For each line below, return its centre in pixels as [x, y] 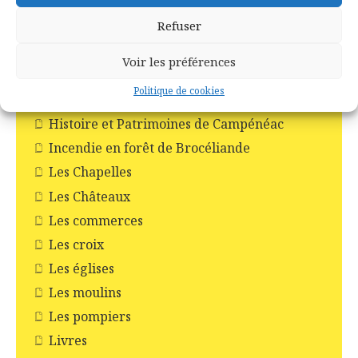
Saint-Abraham [113, 24]
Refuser [179, 25]
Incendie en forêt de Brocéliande [149, 148]
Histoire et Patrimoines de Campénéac [166, 124]
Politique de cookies [179, 91]
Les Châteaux [89, 196]
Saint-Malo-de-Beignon [138, 48]
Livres [68, 340]
